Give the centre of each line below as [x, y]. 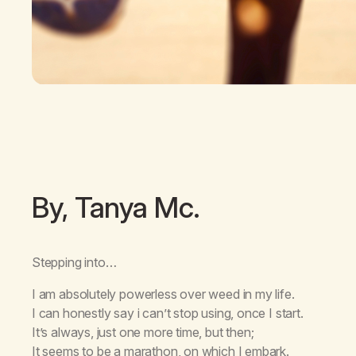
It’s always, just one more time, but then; [143, 332]
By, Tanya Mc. [116, 207]
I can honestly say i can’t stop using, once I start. [168, 313]
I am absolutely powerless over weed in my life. [163, 294]
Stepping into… [74, 262]
